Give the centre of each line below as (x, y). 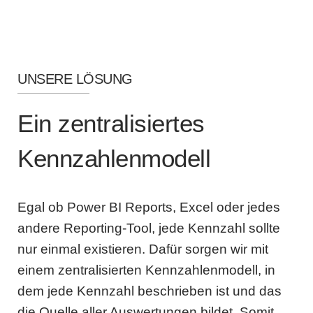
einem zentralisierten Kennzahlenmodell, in (146, 270)
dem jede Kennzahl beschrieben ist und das (150, 291)
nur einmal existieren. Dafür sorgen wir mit (143, 249)
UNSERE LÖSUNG (75, 79)
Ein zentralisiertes (111, 123)
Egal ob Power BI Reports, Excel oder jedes (149, 207)
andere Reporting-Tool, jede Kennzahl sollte (149, 228)
